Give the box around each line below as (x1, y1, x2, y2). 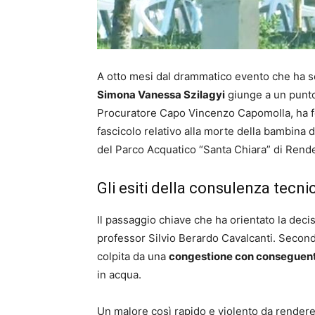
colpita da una (97, 250, 169, 264)
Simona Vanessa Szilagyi (97, 88, 225, 102)
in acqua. (97, 268, 141, 282)
